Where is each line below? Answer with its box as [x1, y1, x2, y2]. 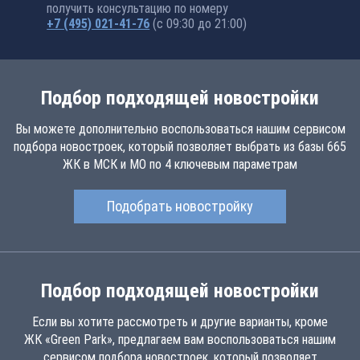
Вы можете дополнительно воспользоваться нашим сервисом [14, 121, 346, 137]
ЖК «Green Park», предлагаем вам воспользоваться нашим [24, 332, 336, 347]
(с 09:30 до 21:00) [153, 16, 247, 31]
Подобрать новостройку [107, 198, 253, 215]
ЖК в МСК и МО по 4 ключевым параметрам [63, 157, 297, 172]
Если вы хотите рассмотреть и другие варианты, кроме [32, 314, 328, 329]
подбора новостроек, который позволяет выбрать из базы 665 [14, 139, 346, 154]
